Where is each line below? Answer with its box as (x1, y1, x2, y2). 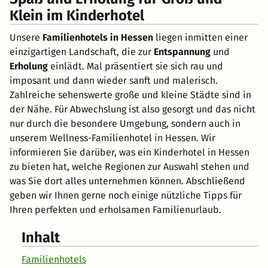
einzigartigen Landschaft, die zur (10, 46, 154, 58)
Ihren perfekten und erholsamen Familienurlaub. (10, 204, 221, 216)
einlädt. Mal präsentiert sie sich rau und (48, 60, 223, 72)
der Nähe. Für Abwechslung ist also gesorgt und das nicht (10, 103, 255, 115)
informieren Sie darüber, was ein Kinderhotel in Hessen (10, 147, 249, 159)
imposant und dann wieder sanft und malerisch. (10, 75, 218, 87)
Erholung (10, 60, 48, 72)
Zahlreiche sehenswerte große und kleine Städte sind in (10, 89, 251, 101)
